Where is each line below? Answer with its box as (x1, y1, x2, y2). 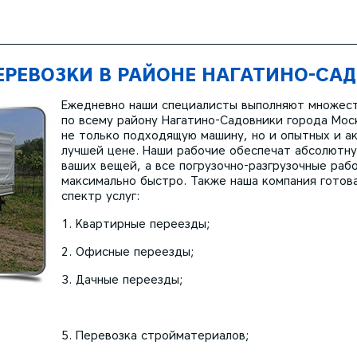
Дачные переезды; (76, 273, 182, 287)
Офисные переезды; (76, 245, 194, 259)
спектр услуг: (61, 189, 139, 203)
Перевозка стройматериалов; (76, 328, 249, 343)
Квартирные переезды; (76, 217, 210, 231)
